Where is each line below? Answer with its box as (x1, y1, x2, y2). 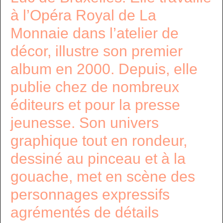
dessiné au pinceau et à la (10, 150, 186, 167)
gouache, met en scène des (10, 168, 195, 185)
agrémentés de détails (10, 204, 159, 221)
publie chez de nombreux (10, 79, 179, 95)
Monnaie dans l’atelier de (10, 25, 179, 41)
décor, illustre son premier (10, 43, 183, 59)
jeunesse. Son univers (10, 114, 159, 131)
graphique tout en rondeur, (10, 132, 187, 149)
